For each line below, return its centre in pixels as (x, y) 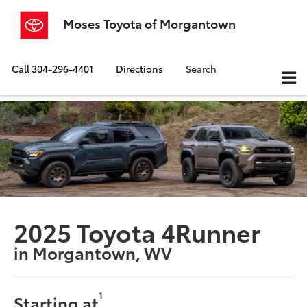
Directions (139, 69)
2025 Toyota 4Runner (137, 231)
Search (201, 69)
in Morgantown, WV (93, 252)
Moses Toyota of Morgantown (149, 23)
